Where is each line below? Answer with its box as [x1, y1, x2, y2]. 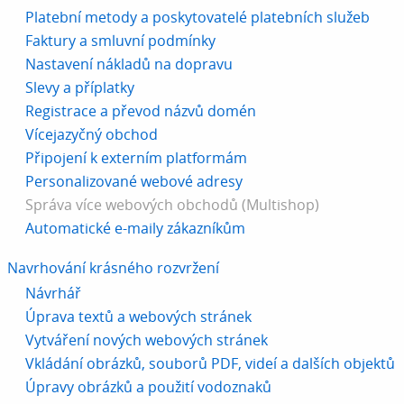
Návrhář [25, 282, 81, 303]
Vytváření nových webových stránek [25, 329, 268, 350]
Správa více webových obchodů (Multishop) [25, 194, 319, 215]
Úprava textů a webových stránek [25, 306, 252, 326]
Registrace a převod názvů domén [25, 100, 256, 121]
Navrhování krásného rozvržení [7, 257, 219, 278]
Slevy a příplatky [25, 77, 134, 97]
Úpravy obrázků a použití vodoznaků [25, 376, 271, 397]
